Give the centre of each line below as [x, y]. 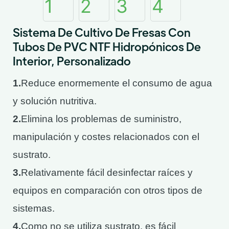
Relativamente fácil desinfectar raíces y [107, 173]
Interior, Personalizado [72, 61]
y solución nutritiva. [55, 101]
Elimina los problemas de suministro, [101, 119]
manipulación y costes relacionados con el [106, 137]
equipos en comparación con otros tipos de [108, 190]
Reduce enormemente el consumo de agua [117, 83]
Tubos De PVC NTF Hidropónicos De [107, 46]
